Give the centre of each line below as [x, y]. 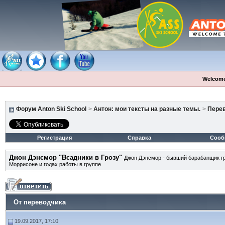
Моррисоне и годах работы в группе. [56, 164]
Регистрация [54, 138]
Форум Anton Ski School [51, 109]
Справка [139, 138]
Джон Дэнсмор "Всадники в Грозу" [66, 157]
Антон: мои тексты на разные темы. [147, 109]
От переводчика [40, 202]
